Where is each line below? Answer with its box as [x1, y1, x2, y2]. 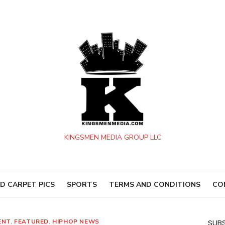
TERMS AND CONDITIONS [109, 180, 200, 190]
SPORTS [67, 180, 97, 190]
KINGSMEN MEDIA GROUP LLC [64, 132, 161, 142]
